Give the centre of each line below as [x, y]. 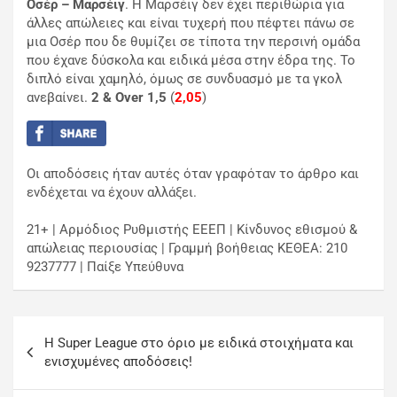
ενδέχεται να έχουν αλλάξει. [112, 192]
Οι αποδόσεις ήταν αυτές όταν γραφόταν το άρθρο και [193, 173]
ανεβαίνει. [59, 98]
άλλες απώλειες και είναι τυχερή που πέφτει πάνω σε [191, 23]
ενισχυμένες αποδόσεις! [118, 361]
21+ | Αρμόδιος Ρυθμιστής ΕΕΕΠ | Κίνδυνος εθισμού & [192, 229]
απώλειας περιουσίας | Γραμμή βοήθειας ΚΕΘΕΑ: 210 [187, 248]
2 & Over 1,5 [129, 98]
